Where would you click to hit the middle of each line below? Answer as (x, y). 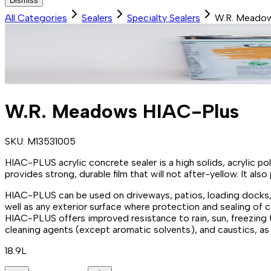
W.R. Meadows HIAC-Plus (122, 111)
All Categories (36, 18)
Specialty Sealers (164, 18)
